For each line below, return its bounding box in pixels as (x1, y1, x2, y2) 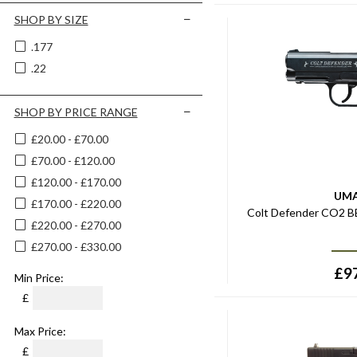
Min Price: (14, 271, 64, 284)
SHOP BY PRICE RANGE (14, 105, 138, 119)
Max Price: (14, 324, 66, 338)
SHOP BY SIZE (14, 13, 88, 26)
